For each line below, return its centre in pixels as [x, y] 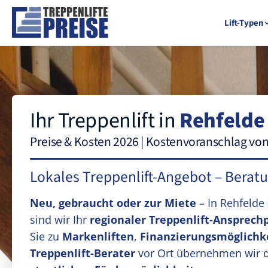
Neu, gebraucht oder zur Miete [113, 203]
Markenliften [98, 236]
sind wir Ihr [60, 220]
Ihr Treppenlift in [105, 121]
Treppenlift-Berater [83, 253]
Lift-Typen [243, 23]
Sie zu [46, 236]
